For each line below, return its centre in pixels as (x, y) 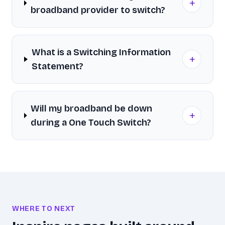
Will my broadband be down (91, 108)
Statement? (57, 66)
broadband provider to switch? (98, 10)
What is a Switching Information (101, 52)
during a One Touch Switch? (91, 123)
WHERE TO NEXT (44, 209)
